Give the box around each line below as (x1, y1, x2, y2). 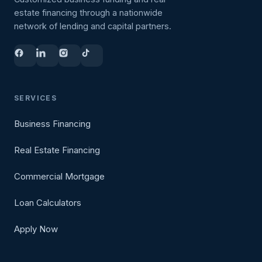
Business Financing (14, 118, 91, 129)
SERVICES (14, 94, 57, 102)
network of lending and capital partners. (14, 21, 171, 31)
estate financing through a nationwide (14, 8, 163, 18)
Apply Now (14, 223, 58, 235)
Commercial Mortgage (14, 171, 105, 182)
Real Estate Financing (14, 144, 100, 156)
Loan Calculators (14, 197, 81, 208)
